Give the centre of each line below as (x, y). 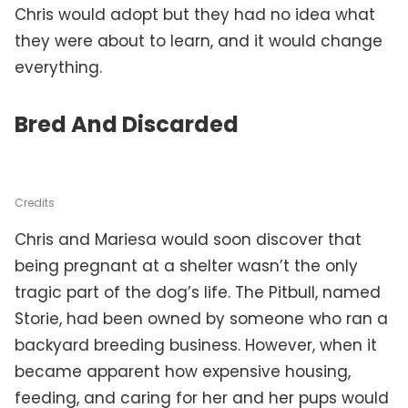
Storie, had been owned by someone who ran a (201, 318)
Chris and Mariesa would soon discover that (188, 239)
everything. (58, 67)
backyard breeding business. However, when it (196, 345)
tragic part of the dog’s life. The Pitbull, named (198, 292)
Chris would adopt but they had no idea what (195, 14)
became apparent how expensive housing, (183, 371)
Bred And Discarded (127, 124)
